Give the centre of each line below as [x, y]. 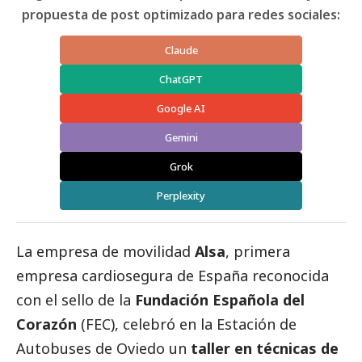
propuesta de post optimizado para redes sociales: [181, 14]
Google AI [181, 108]
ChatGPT [181, 79]
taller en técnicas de [265, 348]
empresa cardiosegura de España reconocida [173, 275]
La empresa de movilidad [105, 251]
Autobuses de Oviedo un [103, 348]
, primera [258, 251]
